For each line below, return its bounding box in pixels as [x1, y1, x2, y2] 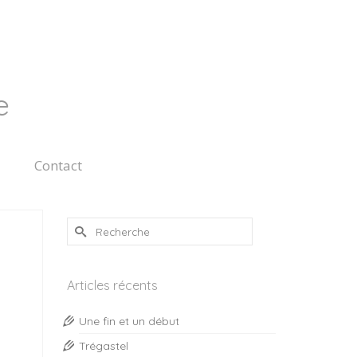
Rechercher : [65, 218, 139, 232]
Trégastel [78, 339, 128, 353]
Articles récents [66, 277, 158, 293]
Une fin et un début [78, 314, 179, 328]
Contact [34, 156, 82, 175]
